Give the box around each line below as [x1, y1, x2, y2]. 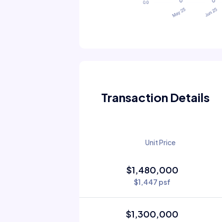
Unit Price [145, 137, 175, 147]
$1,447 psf [134, 177, 171, 186]
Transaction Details [101, 89, 210, 105]
